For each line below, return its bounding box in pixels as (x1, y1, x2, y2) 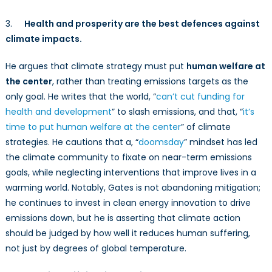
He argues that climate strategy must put (5, 60, 186, 73)
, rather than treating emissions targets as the (52, 75, 248, 88)
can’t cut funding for (155, 90, 245, 103)
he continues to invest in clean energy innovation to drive (5, 197, 251, 209)
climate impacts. (5, 33, 82, 46)
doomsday (138, 136, 184, 149)
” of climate (180, 121, 231, 134)
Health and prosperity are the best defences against (24, 18, 260, 30)
